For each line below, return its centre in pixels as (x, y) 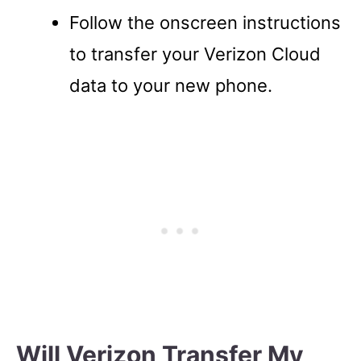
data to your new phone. (171, 85)
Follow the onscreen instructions (205, 23)
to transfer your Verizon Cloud (195, 54)
